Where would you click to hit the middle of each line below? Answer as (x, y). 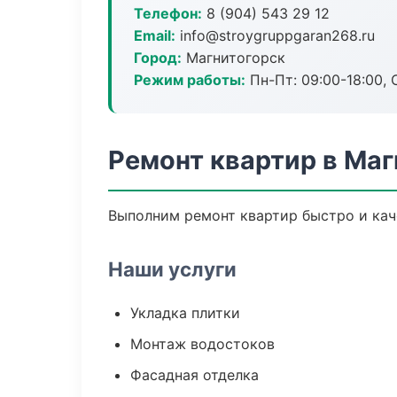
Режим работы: (190, 80)
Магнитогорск (234, 58)
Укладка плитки (185, 313)
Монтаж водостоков (202, 344)
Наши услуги (172, 269)
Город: (158, 58)
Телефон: (168, 13)
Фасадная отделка (195, 375)
